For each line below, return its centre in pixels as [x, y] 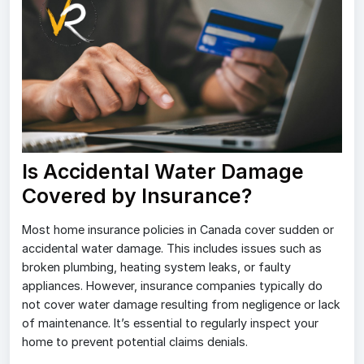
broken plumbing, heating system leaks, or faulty [156, 266]
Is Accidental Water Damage [163, 171]
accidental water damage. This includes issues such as [172, 248]
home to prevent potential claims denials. [135, 341]
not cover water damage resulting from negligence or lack [181, 304]
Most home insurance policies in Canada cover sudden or [178, 229]
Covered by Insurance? [137, 195]
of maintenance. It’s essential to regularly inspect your [170, 323]
